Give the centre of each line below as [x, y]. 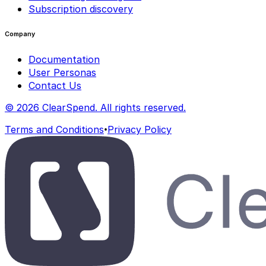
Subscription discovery [81, 9]
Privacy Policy [140, 129]
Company [20, 34]
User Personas [62, 72]
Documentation [64, 59]
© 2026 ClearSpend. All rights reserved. [95, 107]
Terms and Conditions [54, 129]
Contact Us [55, 85]
